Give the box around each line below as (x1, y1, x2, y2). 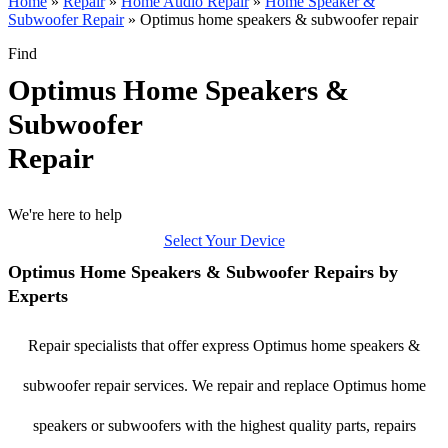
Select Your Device (163, 232, 285, 249)
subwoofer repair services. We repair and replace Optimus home (22, 377, 426, 394)
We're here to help (8, 206, 122, 223)
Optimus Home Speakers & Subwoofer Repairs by (8, 262, 398, 282)
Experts (8, 286, 68, 306)
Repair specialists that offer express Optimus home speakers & (28, 337, 420, 354)
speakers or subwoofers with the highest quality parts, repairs (32, 417, 416, 434)
